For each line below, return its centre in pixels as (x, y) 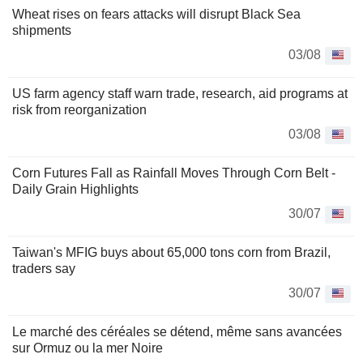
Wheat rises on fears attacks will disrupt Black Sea (156, 14)
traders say (44, 269)
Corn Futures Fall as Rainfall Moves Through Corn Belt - (174, 173)
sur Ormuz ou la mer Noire (88, 348)
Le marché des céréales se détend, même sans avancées (177, 332)
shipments (42, 30)
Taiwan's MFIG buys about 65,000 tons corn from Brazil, (171, 252)
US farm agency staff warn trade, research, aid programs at (180, 94)
